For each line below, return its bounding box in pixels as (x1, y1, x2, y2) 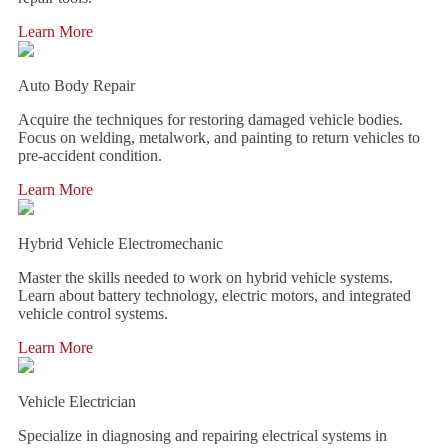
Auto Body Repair (18, 77, 135, 94)
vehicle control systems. (18, 305, 168, 322)
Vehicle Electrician (18, 393, 136, 410)
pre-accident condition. (18, 147, 162, 164)
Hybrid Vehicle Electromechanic (18, 235, 223, 252)
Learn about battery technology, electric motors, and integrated (18, 287, 411, 304)
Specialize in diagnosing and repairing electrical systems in (18, 427, 387, 444)
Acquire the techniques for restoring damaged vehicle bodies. (18, 111, 403, 128)
